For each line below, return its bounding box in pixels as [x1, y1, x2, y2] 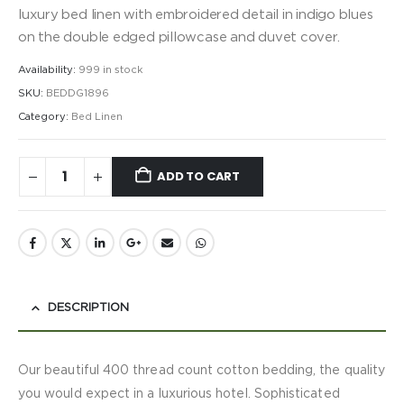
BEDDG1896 [46, 87, 109, 98]
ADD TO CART [157, 168, 241, 186]
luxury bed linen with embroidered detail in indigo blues [18, 7, 373, 22]
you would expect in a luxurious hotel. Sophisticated [18, 388, 340, 401]
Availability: [18, 65, 78, 76]
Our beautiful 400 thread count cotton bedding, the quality [18, 364, 386, 378]
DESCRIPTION [48, 302, 129, 315]
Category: [18, 111, 71, 122]
